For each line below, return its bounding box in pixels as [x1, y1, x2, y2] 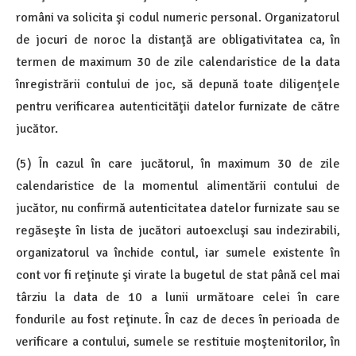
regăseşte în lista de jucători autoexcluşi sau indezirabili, [16, 222, 340, 238]
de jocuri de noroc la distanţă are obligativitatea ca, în [16, 31, 340, 48]
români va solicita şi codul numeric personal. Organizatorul [16, 9, 340, 25]
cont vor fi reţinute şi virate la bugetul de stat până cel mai [16, 266, 340, 283]
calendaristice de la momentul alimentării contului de [16, 177, 340, 194]
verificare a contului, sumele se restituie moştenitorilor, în [16, 333, 340, 350]
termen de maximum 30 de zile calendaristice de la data [16, 53, 340, 70]
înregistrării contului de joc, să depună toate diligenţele [16, 75, 340, 92]
